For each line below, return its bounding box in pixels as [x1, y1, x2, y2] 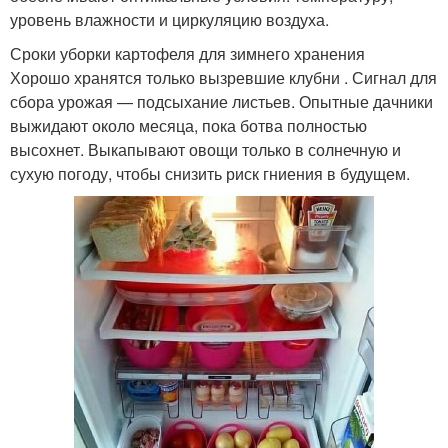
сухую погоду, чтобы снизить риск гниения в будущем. [10, 161, 410, 185]
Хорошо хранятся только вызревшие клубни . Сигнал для [10, 65, 437, 89]
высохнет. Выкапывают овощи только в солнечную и [10, 137, 401, 161]
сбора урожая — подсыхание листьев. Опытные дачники [10, 89, 433, 113]
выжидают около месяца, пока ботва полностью [10, 113, 367, 137]
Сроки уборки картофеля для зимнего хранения [10, 41, 365, 65]
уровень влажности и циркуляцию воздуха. [10, 7, 329, 31]
